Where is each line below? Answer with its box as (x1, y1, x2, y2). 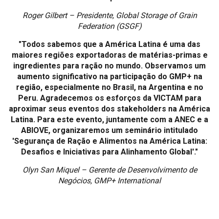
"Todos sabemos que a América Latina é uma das (19, 40, 200, 49)
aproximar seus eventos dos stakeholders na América (9, 104, 210, 113)
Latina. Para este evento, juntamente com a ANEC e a (11, 115, 208, 124)
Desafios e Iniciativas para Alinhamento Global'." (21, 147, 198, 156)
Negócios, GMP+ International (58, 176, 161, 185)
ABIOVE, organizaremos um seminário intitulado (21, 126, 198, 135)
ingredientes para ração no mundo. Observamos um (13, 61, 206, 70)
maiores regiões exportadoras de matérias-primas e (11, 50, 208, 60)
